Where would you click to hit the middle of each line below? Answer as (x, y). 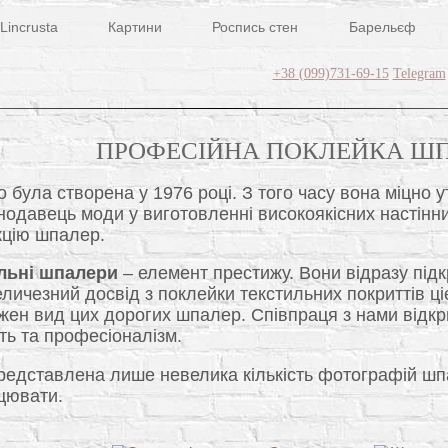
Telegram (419, 73)
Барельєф (382, 27)
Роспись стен (255, 27)
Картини (135, 27)
